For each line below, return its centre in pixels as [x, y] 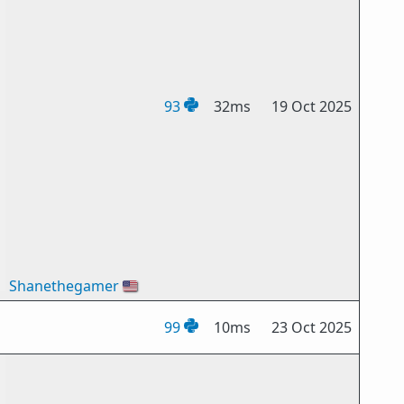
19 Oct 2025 [312, 106]
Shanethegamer [64, 286]
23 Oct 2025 [312, 327]
